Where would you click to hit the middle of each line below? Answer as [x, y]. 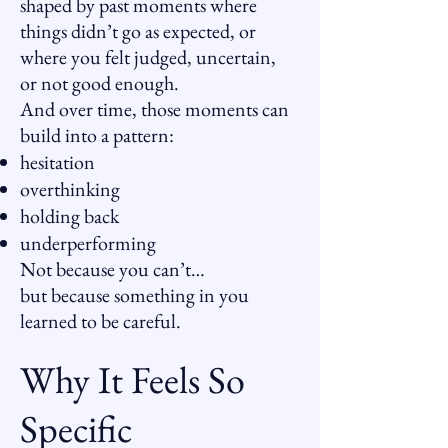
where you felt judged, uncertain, [148, 57]
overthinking [70, 189]
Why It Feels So [132, 379]
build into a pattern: [97, 135]
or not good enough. [99, 83]
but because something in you [134, 295]
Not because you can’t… [112, 269]
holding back [69, 216]
